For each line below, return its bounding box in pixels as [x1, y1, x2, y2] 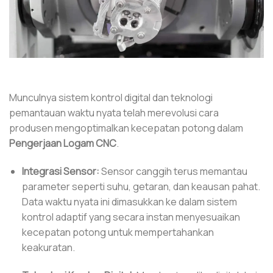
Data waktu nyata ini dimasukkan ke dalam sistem [21, 194, 237, 208]
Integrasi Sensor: [21, 164, 99, 178]
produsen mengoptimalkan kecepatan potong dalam [9, 121, 243, 135]
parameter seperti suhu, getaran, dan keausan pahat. [21, 179, 260, 193]
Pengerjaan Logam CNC [9, 136, 116, 150]
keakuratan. [21, 240, 75, 254]
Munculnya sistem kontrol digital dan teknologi [9, 90, 213, 104]
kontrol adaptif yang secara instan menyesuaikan [21, 210, 240, 224]
